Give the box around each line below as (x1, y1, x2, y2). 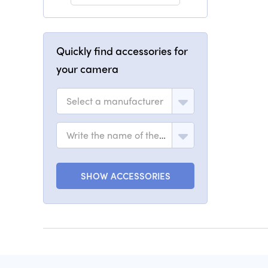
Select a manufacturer (66, 94, 163, 108)
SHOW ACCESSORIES (80, 169, 170, 182)
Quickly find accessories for (56, 43, 188, 58)
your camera (56, 61, 118, 76)
